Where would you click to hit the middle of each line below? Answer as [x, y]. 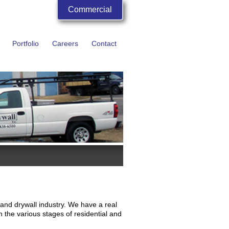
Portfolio [26, 43]
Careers [65, 43]
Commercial [90, 9]
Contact [104, 43]
